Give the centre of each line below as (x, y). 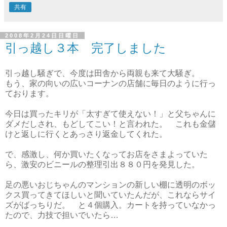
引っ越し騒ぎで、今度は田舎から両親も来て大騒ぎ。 (102, 73)
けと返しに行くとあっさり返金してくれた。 (86, 134)
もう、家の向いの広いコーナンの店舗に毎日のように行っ (110, 83)
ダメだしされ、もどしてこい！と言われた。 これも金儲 (110, 124)
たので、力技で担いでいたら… (62, 215)
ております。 (29, 93)
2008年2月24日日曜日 (42, 35)
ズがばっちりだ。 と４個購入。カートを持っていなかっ (110, 205)
